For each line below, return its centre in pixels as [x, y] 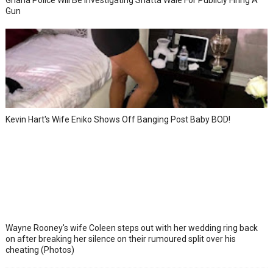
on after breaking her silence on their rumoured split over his [120, 239]
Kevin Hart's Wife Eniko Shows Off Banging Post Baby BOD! [118, 119]
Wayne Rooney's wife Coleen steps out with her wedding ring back [131, 228]
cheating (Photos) [40, 250]
